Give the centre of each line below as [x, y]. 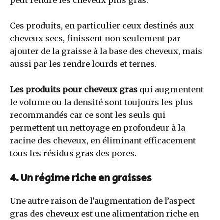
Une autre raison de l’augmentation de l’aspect [102, 201]
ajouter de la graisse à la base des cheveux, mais [106, 51]
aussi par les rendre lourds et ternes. [83, 64]
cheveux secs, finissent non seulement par [95, 39]
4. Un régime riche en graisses [81, 178]
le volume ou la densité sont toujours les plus [101, 102]
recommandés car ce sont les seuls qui [88, 115]
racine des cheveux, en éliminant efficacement [103, 141]
